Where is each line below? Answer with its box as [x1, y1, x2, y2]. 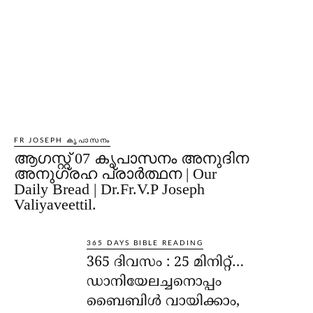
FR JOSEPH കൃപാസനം [14, 136, 110, 144]
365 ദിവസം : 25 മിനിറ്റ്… [87, 254, 245, 272]
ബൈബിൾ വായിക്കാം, [87, 293, 240, 311]
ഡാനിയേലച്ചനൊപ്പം [87, 273, 222, 291]
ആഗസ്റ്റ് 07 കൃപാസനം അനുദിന [14, 149, 249, 167]
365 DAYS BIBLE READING [87, 239, 204, 247]
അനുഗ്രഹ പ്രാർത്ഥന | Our [14, 164, 217, 182]
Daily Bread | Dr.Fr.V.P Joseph [14, 180, 205, 198]
